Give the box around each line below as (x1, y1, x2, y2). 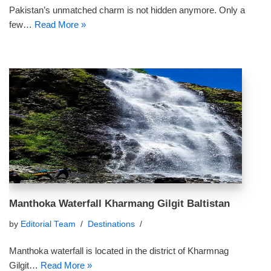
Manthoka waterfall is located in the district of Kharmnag (9, 246, 229, 256)
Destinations (88, 220, 135, 229)
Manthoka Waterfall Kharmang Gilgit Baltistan (9, 198, 230, 209)
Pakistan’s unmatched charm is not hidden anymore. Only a (9, 5, 245, 15)
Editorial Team (21, 220, 76, 229)
